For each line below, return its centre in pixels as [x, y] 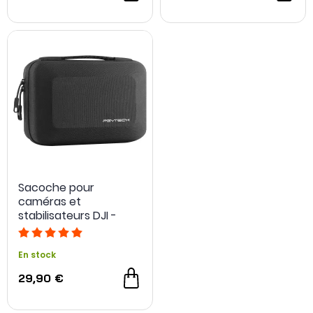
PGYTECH [43, 230]
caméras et [50, 202]
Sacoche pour [56, 188]
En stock [37, 255]
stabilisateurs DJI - [67, 216]
